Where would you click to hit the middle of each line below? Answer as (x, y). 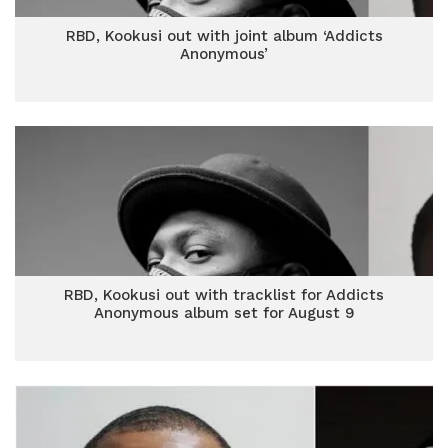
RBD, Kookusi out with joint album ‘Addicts (224, 36)
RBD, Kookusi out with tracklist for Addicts (224, 295)
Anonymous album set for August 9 (224, 313)
